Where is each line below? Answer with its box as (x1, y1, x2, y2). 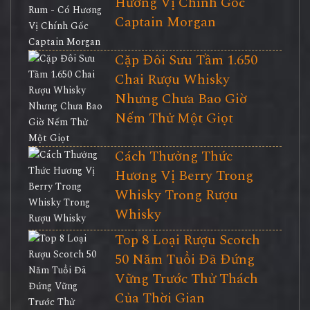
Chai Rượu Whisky (114, 69, 230, 91)
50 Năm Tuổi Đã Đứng (114, 249, 255, 271)
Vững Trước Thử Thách (114, 268, 258, 290)
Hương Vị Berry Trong (114, 165, 253, 187)
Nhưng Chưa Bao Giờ (114, 89, 247, 110)
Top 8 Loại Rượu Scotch (114, 230, 260, 251)
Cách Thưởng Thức (114, 146, 232, 167)
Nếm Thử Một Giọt (114, 108, 233, 129)
